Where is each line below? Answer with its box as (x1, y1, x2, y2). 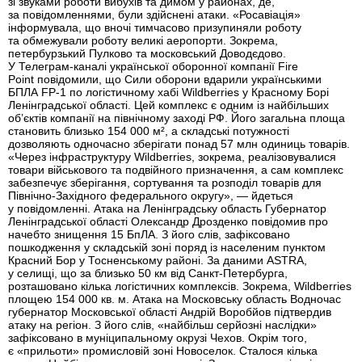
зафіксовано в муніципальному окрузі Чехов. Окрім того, (8, 330, 307, 344)
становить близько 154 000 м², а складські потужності (8, 124, 289, 137)
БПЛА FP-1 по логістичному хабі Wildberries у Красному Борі (8, 85, 329, 99)
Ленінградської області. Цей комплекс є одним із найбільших (8, 98, 329, 112)
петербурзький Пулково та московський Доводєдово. (8, 46, 286, 60)
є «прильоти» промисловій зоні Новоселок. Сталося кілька (8, 343, 318, 357)
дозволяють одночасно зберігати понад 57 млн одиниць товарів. (8, 137, 350, 150)
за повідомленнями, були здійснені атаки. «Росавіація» (8, 7, 301, 21)
